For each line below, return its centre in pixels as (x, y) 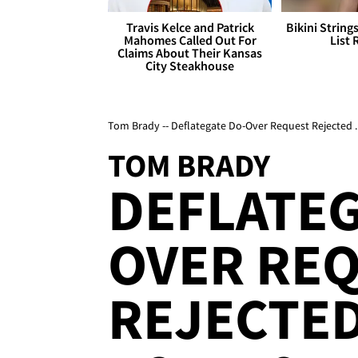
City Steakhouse (190, 66)
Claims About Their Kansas (190, 53)
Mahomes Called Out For (190, 40)
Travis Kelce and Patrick (190, 28)
